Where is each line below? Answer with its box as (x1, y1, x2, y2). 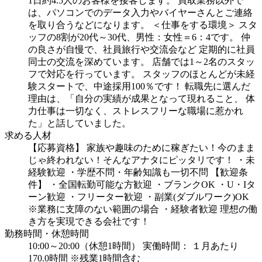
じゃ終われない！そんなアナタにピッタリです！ (28, 155, 234, 166)
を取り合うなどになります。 (28, 20, 150, 30)
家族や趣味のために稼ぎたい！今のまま (87, 143, 255, 153)
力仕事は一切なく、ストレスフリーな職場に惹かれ (28, 106, 243, 116)
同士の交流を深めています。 (28, 57, 150, 67)
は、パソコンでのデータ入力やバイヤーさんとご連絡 (28, 8, 253, 18)
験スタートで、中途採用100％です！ (28, 81, 182, 92)
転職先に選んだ (185, 81, 250, 92)
